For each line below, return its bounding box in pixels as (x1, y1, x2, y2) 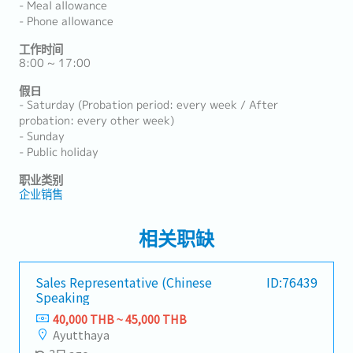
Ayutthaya (53, 326, 110, 343)
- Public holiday (19, 144, 98, 160)
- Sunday (19, 128, 65, 144)
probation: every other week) (19, 113, 174, 128)
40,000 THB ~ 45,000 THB (53, 310, 187, 327)
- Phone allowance (19, 13, 113, 29)
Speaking (35, 288, 90, 307)
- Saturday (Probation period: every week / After (19, 97, 278, 113)
